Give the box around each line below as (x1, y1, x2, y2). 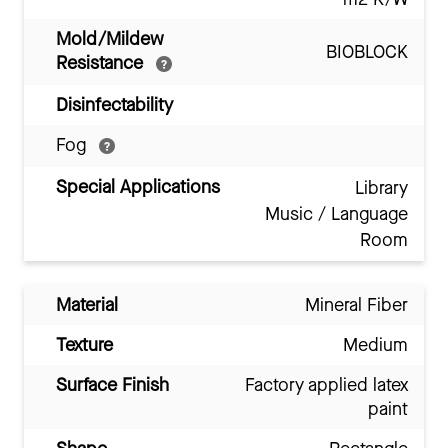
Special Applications (56, 175, 220, 200)
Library (355, 176, 408, 201)
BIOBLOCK (326, 40, 408, 65)
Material (56, 293, 118, 318)
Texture (56, 333, 113, 358)
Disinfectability (56, 93, 173, 118)
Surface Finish (56, 373, 169, 398)
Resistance (56, 51, 148, 76)
